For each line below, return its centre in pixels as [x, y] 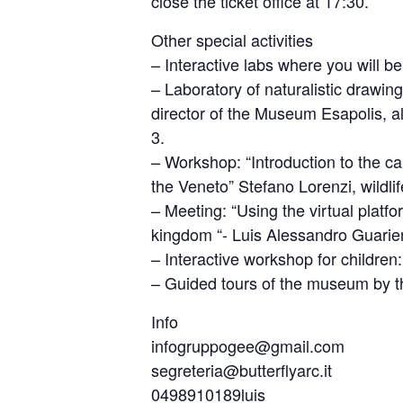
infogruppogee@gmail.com [248, 345]
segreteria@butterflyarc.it [242, 370]
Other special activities [232, 40]
